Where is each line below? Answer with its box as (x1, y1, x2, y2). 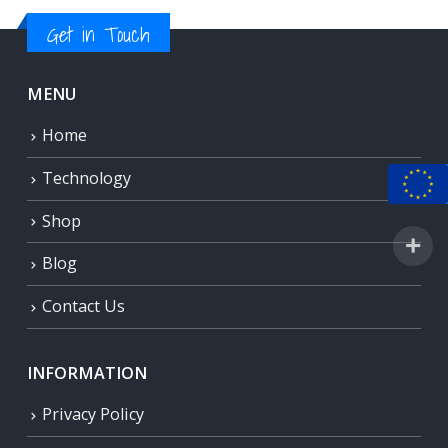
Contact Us (42, 295, 125, 317)
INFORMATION (27, 362, 147, 385)
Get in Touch (47, 18, 150, 52)
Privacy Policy (42, 403, 144, 426)
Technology (42, 166, 131, 189)
